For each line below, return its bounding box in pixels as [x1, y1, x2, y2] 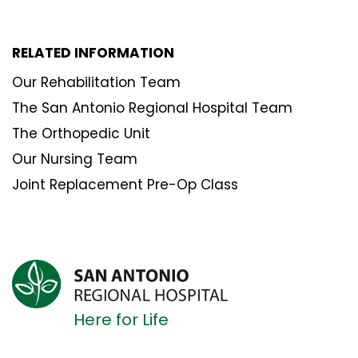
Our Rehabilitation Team [12, 72, 181, 92]
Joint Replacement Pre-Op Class [12, 174, 238, 194]
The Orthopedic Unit [12, 123, 150, 143]
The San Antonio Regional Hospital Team [12, 97, 292, 117]
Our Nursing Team [12, 149, 137, 169]
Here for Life [74, 308, 169, 332]
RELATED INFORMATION [12, 42, 174, 62]
